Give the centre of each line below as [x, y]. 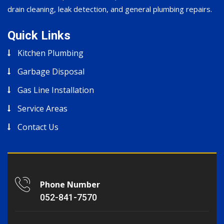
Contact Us [38, 127]
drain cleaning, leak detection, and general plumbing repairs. [110, 9]
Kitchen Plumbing [50, 53]
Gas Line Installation [56, 90]
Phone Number [70, 185]
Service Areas [42, 109]
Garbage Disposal [51, 72]
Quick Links [39, 36]
